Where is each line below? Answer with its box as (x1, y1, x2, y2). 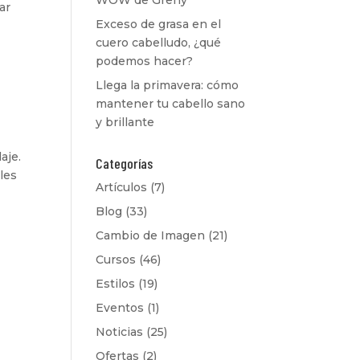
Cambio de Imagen (96, 228, 206, 243)
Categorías (96, 154, 153, 172)
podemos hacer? (96, 54, 194, 68)
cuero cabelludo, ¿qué (96, 35, 222, 50)
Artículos (96, 180, 148, 194)
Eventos (96, 301, 145, 315)
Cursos (96, 252, 137, 267)
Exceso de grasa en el (96, 17, 222, 31)
